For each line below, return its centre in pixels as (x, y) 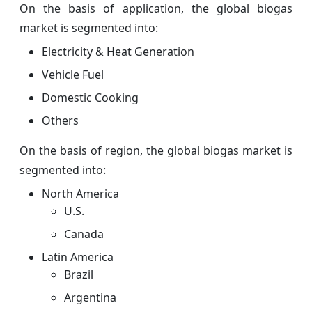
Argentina (90, 297)
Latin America (78, 257)
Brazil (79, 274)
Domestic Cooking (90, 97)
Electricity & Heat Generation (118, 51)
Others (60, 120)
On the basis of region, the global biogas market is (156, 150)
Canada (84, 234)
